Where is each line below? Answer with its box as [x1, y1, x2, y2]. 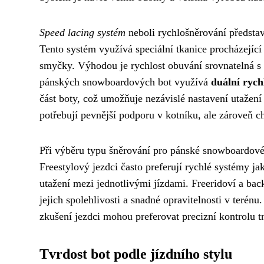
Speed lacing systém [39, 26, 126, 38]
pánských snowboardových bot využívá [39, 75, 211, 88]
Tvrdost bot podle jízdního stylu [39, 246, 232, 262]
